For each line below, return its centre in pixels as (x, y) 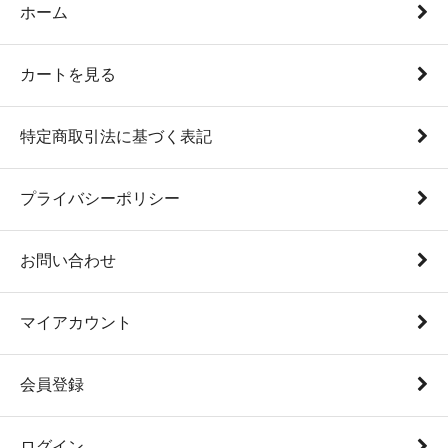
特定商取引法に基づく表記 (116, 136)
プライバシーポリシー (100, 198)
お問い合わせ (68, 260)
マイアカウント (76, 322)
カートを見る (68, 74)
